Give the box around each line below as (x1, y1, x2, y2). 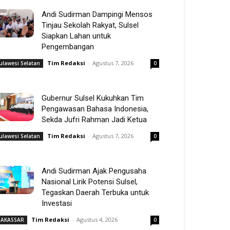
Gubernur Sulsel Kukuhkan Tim (42, 93, 144, 103)
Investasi (42, 199, 72, 208)
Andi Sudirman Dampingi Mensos (42, 10, 152, 19)
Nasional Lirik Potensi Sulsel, (42, 177, 138, 186)
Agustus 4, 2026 (76, 216, 118, 223)
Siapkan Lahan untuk (42, 31, 111, 41)
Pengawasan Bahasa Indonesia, (42, 104, 148, 113)
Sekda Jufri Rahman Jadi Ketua (42, 115, 147, 124)
